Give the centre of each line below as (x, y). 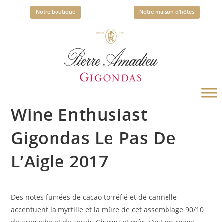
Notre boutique (55, 12)
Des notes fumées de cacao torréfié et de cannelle (94, 197)
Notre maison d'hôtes (166, 12)
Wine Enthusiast (79, 114)
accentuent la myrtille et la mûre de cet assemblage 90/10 (108, 209)
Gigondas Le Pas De (94, 138)
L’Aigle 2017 (60, 161)
